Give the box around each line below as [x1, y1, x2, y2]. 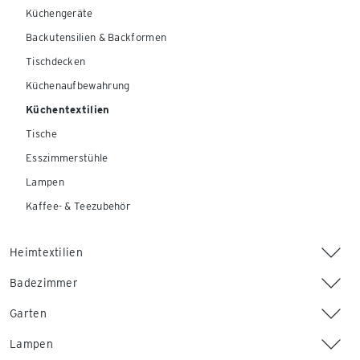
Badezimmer [10, 276, 78, 289]
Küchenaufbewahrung [26, 80, 130, 92]
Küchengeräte [26, 7, 93, 19]
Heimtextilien [10, 246, 83, 259]
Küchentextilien [26, 104, 110, 116]
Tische [26, 128, 57, 140]
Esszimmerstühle [26, 152, 108, 164]
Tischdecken [26, 55, 86, 67]
